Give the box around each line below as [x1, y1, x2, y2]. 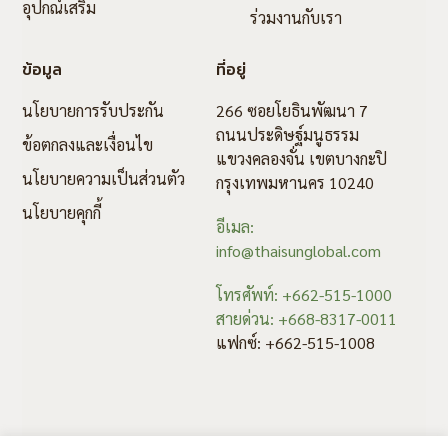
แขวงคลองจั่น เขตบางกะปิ [215, 148, 387, 170]
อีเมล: [215, 216, 258, 238]
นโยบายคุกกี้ [22, 202, 102, 224]
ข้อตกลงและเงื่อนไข [22, 134, 154, 156]
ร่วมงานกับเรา [249, 7, 342, 29]
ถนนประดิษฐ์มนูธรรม [215, 124, 359, 146]
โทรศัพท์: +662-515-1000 [215, 284, 392, 306]
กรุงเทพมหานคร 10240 [215, 172, 374, 194]
